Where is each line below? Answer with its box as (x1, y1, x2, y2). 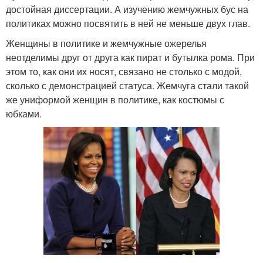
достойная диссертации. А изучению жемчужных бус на (6, 2, 248, 16)
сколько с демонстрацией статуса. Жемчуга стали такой (6, 79, 249, 92)
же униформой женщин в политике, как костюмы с (6, 93, 224, 106)
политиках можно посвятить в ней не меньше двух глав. (6, 16, 250, 30)
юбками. (6, 107, 42, 120)
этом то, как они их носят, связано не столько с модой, (6, 65, 242, 78)
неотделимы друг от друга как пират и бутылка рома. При (6, 50, 255, 64)
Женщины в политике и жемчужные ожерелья (6, 36, 207, 50)
